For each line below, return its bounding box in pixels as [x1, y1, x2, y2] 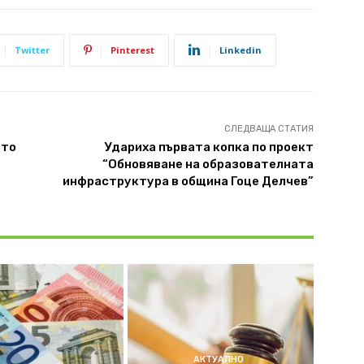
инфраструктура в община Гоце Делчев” [62, 173, 314, 188]
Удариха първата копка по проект [103, 139, 314, 154]
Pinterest [110, 43, 154, 56]
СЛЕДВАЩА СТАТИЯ [223, 123, 314, 134]
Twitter [15, 43, 50, 56]
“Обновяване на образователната [102, 156, 314, 171]
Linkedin [219, 43, 262, 56]
